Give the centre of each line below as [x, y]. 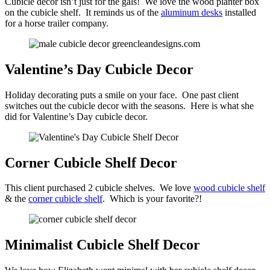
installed [239, 12]
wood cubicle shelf [229, 188]
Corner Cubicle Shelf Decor [91, 162]
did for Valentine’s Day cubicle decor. [79, 116]
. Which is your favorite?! [152, 199]
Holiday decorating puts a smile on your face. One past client [122, 95]
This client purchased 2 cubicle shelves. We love [99, 188]
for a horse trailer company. [59, 23]
